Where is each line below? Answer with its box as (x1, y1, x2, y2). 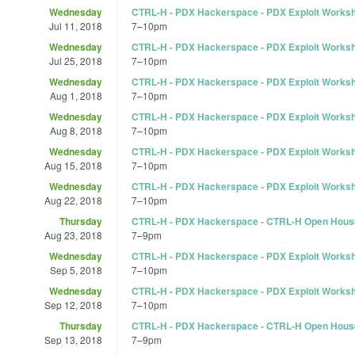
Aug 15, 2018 (44, 158, 102, 172)
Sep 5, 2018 (50, 262, 102, 277)
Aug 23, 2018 (44, 227, 102, 242)
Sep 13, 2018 (44, 332, 102, 346)
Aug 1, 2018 (50, 88, 102, 102)
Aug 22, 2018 (44, 193, 102, 207)
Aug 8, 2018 (50, 123, 102, 137)
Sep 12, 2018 (44, 297, 102, 311)
